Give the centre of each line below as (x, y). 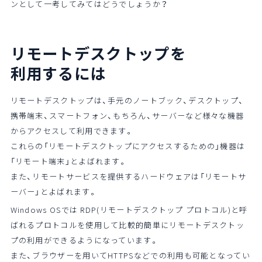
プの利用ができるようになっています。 (85, 240)
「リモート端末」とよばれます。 (69, 161)
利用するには (58, 73)
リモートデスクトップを (98, 53)
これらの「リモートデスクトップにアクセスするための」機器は (128, 146)
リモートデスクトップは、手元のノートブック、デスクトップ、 (127, 100)
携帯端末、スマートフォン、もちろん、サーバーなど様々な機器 (127, 115)
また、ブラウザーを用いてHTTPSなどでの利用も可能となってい (130, 255)
